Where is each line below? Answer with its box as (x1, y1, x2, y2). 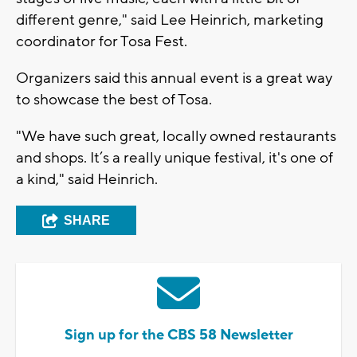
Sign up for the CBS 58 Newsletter (64, 325, 293, 344)
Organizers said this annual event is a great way (16, 68, 332, 88)
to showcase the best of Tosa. (16, 89, 212, 109)
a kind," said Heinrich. (16, 169, 158, 189)
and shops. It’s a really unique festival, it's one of (16, 147, 333, 167)
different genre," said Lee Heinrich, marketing (16, 10, 324, 29)
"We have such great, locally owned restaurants (16, 126, 336, 146)
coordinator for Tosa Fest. (16, 31, 187, 51)
